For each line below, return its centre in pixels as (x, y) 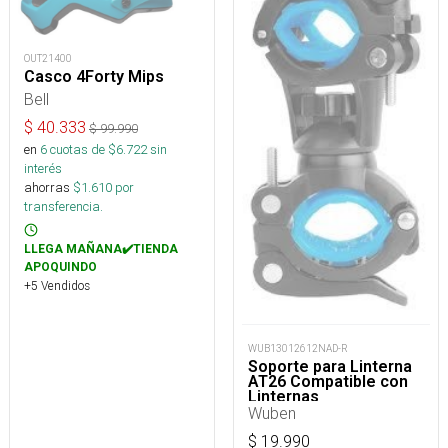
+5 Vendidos (57, 286)
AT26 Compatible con (328, 381)
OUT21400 (48, 59)
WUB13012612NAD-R (298, 348)
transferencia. (63, 207)
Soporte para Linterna (330, 366)
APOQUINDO (60, 267)
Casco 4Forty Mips (94, 77)
